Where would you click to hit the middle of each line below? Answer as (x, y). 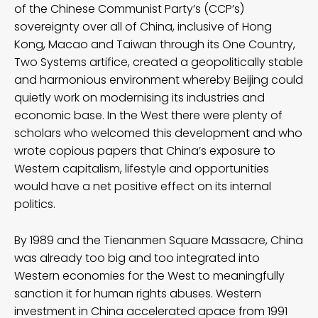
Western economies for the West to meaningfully (149, 275)
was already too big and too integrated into (137, 258)
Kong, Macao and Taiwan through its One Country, (155, 44)
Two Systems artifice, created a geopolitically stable (159, 62)
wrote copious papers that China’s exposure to (145, 150)
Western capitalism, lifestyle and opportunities (142, 168)
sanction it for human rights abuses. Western (138, 293)
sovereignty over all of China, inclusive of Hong (143, 26)
